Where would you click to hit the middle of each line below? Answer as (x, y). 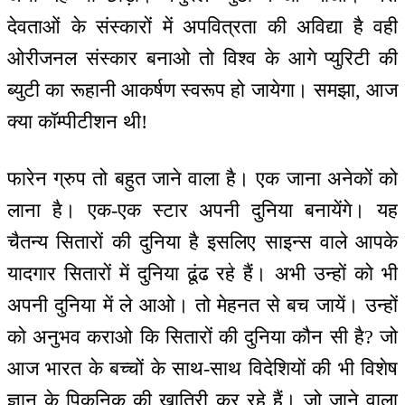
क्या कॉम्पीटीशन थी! (77, 122)
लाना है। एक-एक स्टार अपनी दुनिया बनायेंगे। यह (202, 210)
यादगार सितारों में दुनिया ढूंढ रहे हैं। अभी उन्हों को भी (202, 273)
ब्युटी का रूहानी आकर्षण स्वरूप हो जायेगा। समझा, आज (202, 90)
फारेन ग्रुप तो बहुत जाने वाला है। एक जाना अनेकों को (202, 178)
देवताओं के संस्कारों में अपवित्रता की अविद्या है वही (202, 27)
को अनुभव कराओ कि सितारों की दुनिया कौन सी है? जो (202, 336)
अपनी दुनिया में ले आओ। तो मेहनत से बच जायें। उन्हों (202, 305)
